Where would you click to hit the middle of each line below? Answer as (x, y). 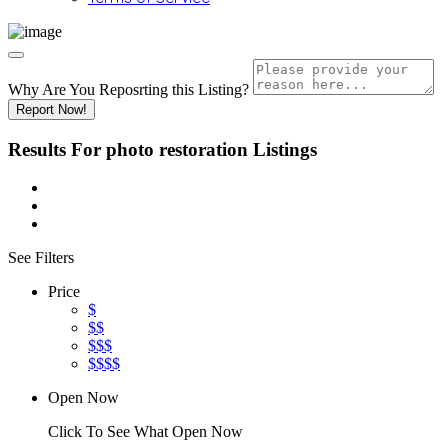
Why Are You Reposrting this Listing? (128, 89)
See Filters (41, 258)
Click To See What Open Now (145, 432)
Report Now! (51, 109)
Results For (57, 149)
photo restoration (177, 149)
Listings (285, 149)
